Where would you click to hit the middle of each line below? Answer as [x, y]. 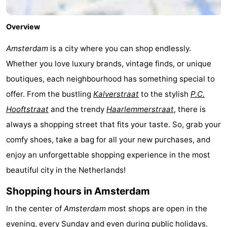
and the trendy [78, 109]
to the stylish [165, 94]
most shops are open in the [157, 209]
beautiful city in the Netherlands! [66, 170]
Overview [23, 27]
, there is [190, 109]
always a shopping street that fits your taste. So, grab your [113, 125]
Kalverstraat [116, 94]
